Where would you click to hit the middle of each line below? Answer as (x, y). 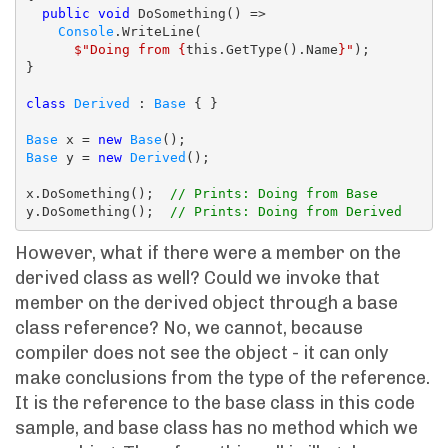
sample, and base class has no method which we (216, 428)
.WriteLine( (157, 31)
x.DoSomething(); (97, 193)
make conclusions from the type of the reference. (222, 378)
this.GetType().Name (261, 49)
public (65, 13)
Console (85, 31)
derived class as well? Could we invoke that (197, 278)
